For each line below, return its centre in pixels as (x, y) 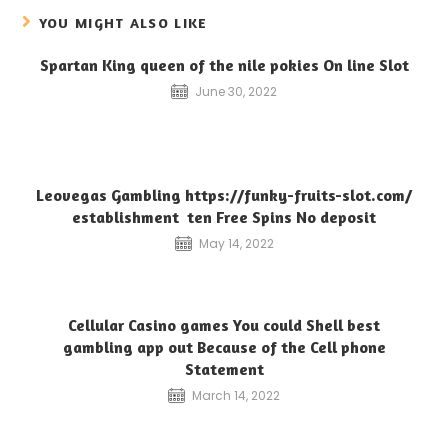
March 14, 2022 (236, 395)
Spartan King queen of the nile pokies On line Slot (224, 64)
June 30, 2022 (236, 91)
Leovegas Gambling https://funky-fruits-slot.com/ (224, 194)
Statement (224, 368)
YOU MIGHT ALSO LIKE (123, 22)
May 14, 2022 (236, 243)
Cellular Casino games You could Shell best (224, 324)
